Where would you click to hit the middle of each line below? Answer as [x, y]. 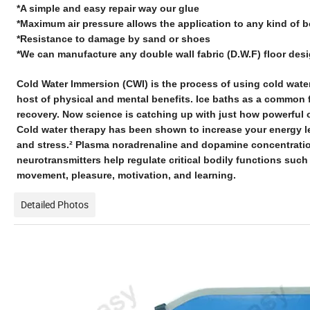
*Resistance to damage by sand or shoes [113, 39]
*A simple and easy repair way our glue [108, 9]
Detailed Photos [55, 205]
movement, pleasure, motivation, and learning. [126, 175]
